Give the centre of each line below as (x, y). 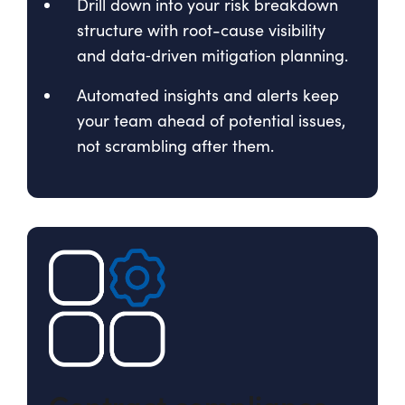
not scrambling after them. (175, 146)
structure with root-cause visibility (201, 30)
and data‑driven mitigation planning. (212, 56)
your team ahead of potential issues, (211, 121)
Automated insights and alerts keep (208, 95)
